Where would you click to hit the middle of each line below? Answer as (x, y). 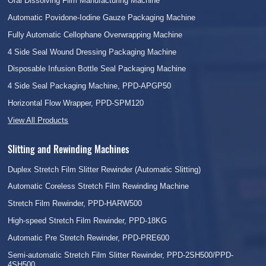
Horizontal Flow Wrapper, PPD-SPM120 (76, 103)
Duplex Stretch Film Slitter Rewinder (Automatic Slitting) (104, 169)
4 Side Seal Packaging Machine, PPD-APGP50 (90, 86)
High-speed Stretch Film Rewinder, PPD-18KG (88, 220)
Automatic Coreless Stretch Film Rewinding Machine (99, 186)
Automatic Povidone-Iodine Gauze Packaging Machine (102, 17)
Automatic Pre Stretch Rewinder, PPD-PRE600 (89, 237)
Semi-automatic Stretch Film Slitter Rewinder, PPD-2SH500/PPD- (121, 255)
